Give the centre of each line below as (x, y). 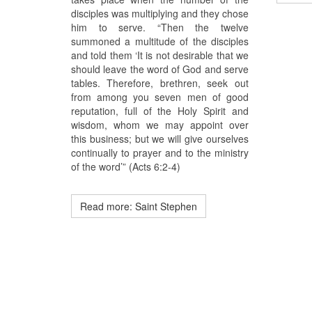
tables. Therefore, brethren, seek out (160, 83)
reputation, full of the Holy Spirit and (160, 111)
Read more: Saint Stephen (139, 206)
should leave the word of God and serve (160, 69)
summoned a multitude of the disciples (160, 41)
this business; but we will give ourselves (160, 139)
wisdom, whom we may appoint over (160, 125)
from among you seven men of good (160, 97)
